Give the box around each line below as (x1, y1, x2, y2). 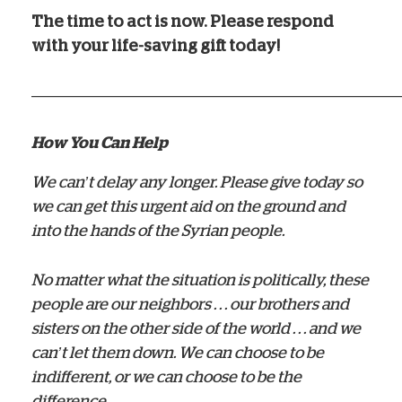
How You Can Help (31, 134, 168, 151)
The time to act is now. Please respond (31, 13, 334, 30)
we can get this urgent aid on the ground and (31, 197, 345, 214)
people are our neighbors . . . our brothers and (31, 295, 349, 312)
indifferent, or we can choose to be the (31, 368, 301, 385)
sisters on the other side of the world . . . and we (31, 319, 361, 336)
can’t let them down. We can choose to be (31, 344, 324, 361)
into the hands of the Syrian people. (31, 222, 284, 239)
